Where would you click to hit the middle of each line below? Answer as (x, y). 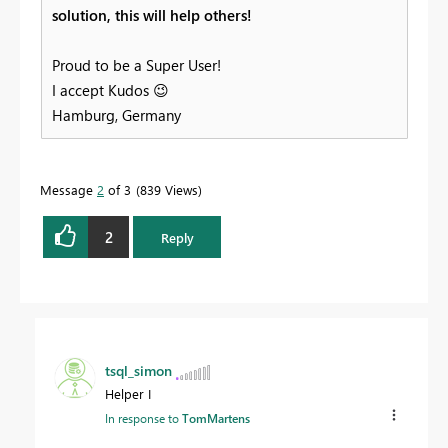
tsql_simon (138, 371)
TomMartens (216, 418)
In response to (143, 418)
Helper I (128, 394)
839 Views (169, 190)
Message (68, 190)
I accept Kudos (102, 90)
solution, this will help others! (152, 15)
